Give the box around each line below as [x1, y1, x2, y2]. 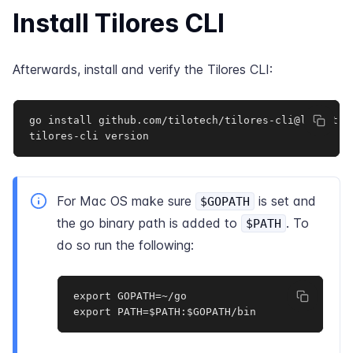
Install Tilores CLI [13, 8, 225, 39]
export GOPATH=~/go [73, 290, 187, 302]
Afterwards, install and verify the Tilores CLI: [13, 61, 273, 77]
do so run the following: [57, 237, 194, 253]
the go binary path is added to [57, 215, 241, 231]
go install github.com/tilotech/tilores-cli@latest [29, 114, 338, 126]
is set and [255, 193, 316, 209]
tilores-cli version [29, 130, 149, 142]
